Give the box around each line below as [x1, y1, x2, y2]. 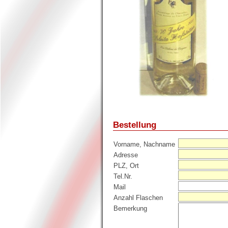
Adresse [113, 151, 138, 159]
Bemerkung [113, 205, 147, 213]
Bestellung [113, 119, 156, 130]
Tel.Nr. [113, 173, 132, 181]
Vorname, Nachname [113, 140, 175, 149]
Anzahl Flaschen [113, 194, 163, 202]
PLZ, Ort [113, 162, 139, 170]
